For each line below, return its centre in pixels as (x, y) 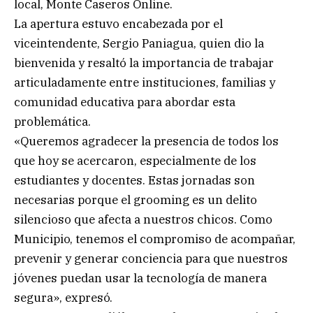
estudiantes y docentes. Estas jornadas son (134, 180)
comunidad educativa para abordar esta (125, 102)
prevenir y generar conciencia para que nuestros (151, 258)
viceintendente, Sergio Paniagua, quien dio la (139, 43)
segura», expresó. (63, 297)
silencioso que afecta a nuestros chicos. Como (143, 219)
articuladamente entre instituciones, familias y (145, 82)
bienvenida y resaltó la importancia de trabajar (144, 63)
